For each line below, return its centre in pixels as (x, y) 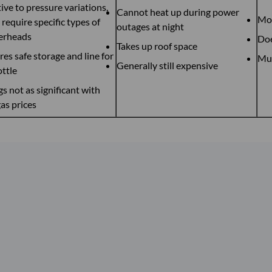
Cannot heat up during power (178, 12)
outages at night (150, 26)
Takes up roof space (157, 46)
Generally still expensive (167, 65)
